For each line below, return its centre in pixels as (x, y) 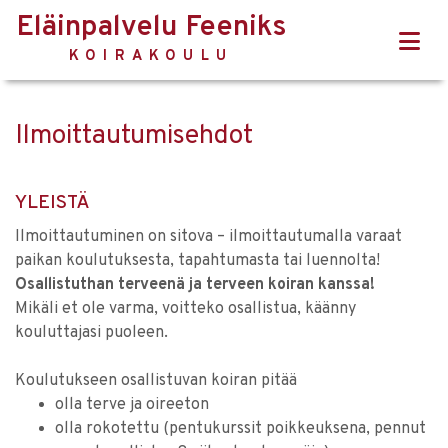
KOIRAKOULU (151, 56)
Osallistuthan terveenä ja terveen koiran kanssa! (195, 285)
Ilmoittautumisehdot (134, 136)
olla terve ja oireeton (132, 405)
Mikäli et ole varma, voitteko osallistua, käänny (185, 309)
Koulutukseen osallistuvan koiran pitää (156, 381)
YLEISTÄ (52, 203)
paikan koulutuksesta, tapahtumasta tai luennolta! (197, 261)
